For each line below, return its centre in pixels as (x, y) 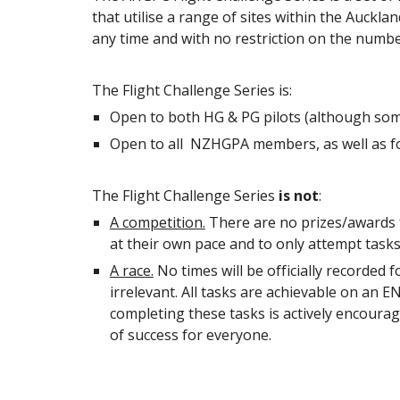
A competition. (157, 222)
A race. (131, 271)
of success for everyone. (192, 335)
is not (298, 196)
